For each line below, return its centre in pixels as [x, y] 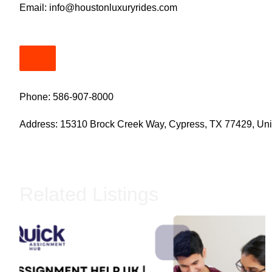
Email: [34, 7]
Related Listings [89, 194]
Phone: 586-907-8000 [66, 97]
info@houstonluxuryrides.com [113, 7]
